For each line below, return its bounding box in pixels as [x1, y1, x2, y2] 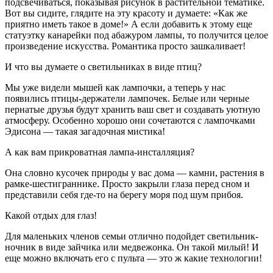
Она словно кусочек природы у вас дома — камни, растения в [5, 168, 264, 178]
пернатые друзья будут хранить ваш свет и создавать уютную [5, 104, 260, 115]
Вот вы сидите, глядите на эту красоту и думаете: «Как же [5, 8, 247, 18]
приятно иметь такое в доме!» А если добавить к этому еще [5, 19, 252, 29]
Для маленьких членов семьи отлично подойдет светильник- [5, 231, 258, 241]
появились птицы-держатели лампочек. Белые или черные [5, 93, 249, 104]
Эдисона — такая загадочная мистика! [5, 126, 165, 136]
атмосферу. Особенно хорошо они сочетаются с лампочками [5, 115, 255, 126]
